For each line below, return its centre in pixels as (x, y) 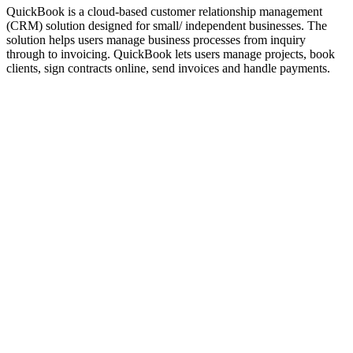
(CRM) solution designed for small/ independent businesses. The (167, 25)
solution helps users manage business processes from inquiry (156, 39)
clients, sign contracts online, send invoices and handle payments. (168, 68)
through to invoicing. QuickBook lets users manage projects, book (171, 54)
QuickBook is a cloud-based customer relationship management (164, 11)
